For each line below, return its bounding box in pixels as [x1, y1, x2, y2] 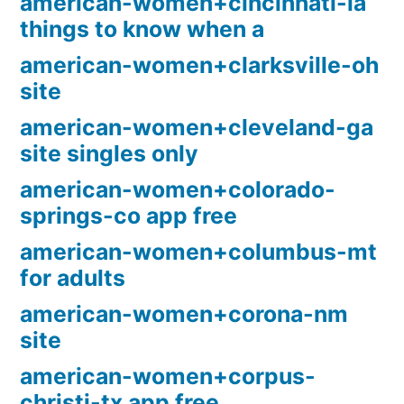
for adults [20, 264, 125, 292]
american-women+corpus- [20, 363, 316, 390]
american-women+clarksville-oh [20, 51, 379, 79]
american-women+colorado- [20, 176, 335, 204]
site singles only [20, 140, 198, 168]
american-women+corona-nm [20, 300, 348, 328]
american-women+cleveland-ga [20, 114, 373, 142]
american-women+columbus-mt [20, 238, 377, 266]
